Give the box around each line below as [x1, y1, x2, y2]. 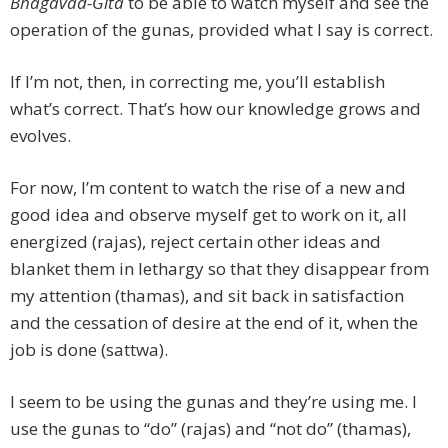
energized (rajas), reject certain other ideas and [10, 230, 381, 254]
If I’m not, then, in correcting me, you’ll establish [10, 70, 385, 94]
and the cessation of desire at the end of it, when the [10, 311, 418, 335]
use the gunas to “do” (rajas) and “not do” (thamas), [10, 417, 411, 441]
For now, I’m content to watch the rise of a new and [10, 176, 406, 200]
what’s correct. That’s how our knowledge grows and [10, 97, 421, 121]
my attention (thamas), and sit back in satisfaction [10, 284, 404, 308]
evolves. [10, 124, 71, 148]
